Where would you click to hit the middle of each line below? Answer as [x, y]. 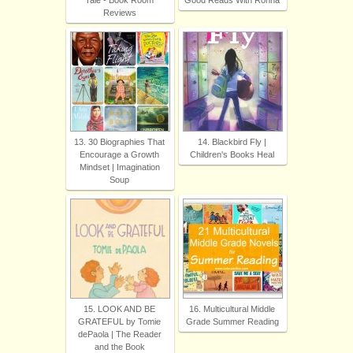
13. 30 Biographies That [119, 142]
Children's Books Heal [232, 155]
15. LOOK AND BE [119, 309]
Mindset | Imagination [119, 167]
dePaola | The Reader [119, 334]
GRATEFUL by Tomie [119, 322]
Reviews [119, 13]
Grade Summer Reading [232, 322]
